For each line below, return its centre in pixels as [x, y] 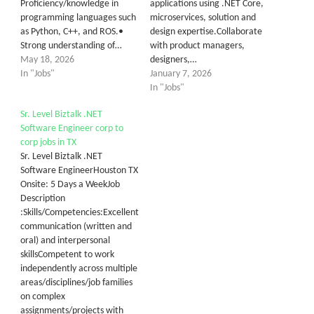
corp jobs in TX [48, 143]
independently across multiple [79, 269]
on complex [43, 297]
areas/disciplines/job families [76, 283]
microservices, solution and [203, 18]
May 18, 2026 [47, 60]
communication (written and [76, 227]
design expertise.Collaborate [206, 32]
